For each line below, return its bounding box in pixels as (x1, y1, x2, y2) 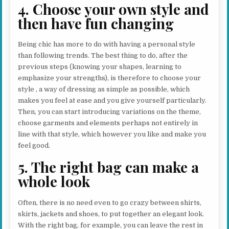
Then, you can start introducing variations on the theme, (18, 108, 201, 116)
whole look (18, 172, 90, 191)
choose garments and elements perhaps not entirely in (18, 119, 198, 127)
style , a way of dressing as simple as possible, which (18, 85, 190, 94)
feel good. (18, 142, 51, 150)
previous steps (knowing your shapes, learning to (18, 63, 182, 71)
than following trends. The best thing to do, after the (18, 52, 188, 60)
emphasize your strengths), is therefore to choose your (18, 74, 201, 82)
